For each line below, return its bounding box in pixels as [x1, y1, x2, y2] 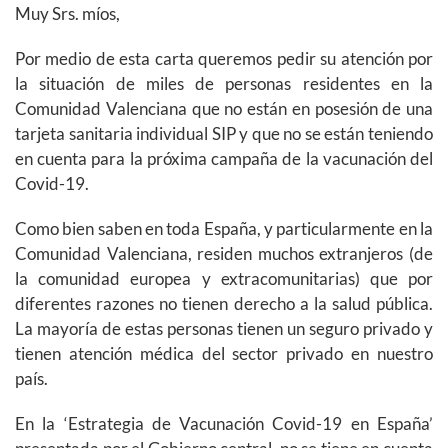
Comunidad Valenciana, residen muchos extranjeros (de [15, 243, 433, 265]
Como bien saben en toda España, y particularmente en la [15, 218, 433, 240]
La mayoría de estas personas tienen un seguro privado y [15, 318, 433, 340]
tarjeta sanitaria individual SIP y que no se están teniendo [15, 123, 433, 145]
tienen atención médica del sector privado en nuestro [15, 343, 433, 365]
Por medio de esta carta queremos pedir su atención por [15, 48, 433, 70]
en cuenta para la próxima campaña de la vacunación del [15, 148, 433, 170]
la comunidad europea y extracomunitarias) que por [15, 268, 433, 290]
